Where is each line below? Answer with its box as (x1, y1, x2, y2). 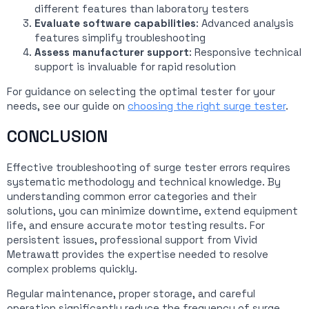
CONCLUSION (7, 125, 108, 147)
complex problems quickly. (7, 261, 137, 275)
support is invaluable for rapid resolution (34, 59, 236, 73)
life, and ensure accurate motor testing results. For (7, 218, 265, 232)
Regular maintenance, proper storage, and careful (7, 286, 255, 300)
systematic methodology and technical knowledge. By (7, 175, 281, 188)
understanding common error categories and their (7, 189, 257, 203)
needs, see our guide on (7, 99, 128, 112)
